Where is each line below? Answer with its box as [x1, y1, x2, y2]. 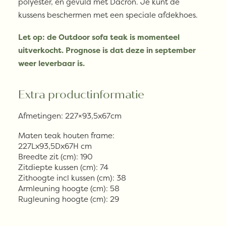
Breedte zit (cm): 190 [18, 151, 93, 162]
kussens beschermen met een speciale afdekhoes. [18, 10, 198, 20]
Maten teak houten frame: [18, 130, 115, 141]
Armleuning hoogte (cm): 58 [18, 183, 120, 194]
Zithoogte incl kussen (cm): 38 [18, 173, 126, 183]
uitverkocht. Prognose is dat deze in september [18, 45, 196, 55]
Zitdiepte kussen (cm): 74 [18, 162, 108, 173]
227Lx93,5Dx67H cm [18, 141, 92, 151]
